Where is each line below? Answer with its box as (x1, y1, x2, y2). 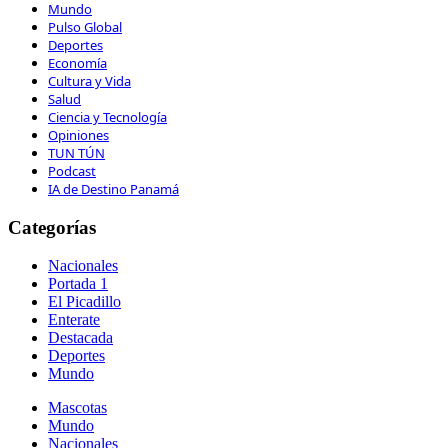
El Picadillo (48, 293, 121, 311)
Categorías (8, 216, 96, 238)
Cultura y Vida (48, 71, 131, 90)
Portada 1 (48, 275, 108, 293)
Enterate (48, 311, 100, 329)
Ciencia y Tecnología (48, 107, 167, 126)
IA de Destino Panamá (48, 179, 179, 198)
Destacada (48, 329, 113, 347)
